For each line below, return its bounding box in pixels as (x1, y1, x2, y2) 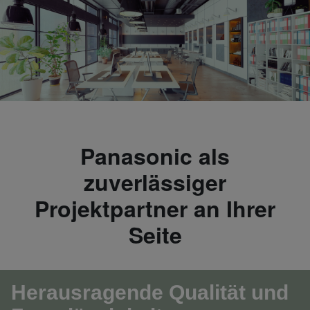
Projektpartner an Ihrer (35, 192, 275, 224)
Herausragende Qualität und (11, 280, 289, 304)
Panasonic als (80, 139, 230, 172)
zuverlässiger (84, 165, 226, 198)
